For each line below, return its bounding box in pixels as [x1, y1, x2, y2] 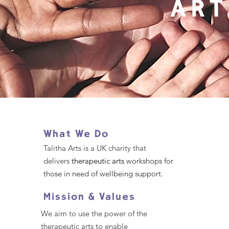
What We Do [43, 129, 109, 141]
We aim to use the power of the [41, 209, 147, 218]
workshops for [126, 156, 173, 166]
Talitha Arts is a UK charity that [43, 143, 146, 153]
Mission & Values [43, 192, 139, 203]
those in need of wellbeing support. [43, 169, 163, 178]
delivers [43, 156, 72, 166]
